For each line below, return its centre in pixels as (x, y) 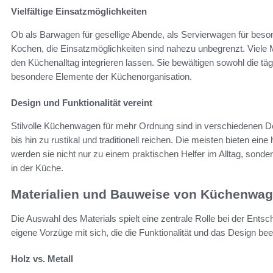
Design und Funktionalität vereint (82, 102)
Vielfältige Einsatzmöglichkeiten (79, 11)
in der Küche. (37, 168)
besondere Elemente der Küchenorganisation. (101, 76)
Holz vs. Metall (42, 259)
